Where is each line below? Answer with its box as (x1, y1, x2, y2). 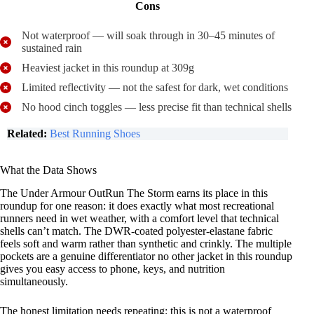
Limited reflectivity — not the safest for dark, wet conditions (22, 81, 288, 94)
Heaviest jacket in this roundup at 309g (22, 62, 194, 74)
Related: (7, 128, 47, 140)
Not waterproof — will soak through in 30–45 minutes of (22, 29, 275, 42)
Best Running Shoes (50, 128, 140, 140)
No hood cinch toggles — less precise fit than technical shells (22, 101, 292, 114)
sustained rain (22, 42, 82, 55)
